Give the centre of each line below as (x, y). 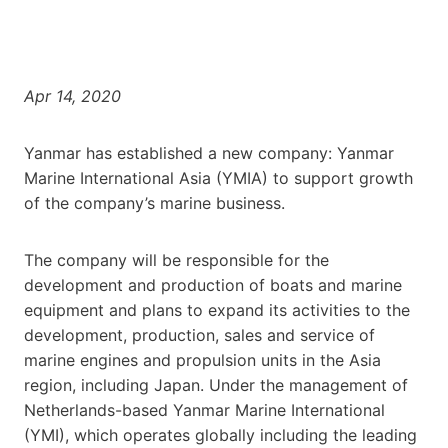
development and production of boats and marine (213, 284)
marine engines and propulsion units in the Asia (202, 359)
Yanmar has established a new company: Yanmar (209, 152)
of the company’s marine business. (154, 202)
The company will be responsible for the (176, 259)
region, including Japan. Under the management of (216, 384)
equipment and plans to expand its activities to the (217, 309)
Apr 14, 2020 (72, 95)
